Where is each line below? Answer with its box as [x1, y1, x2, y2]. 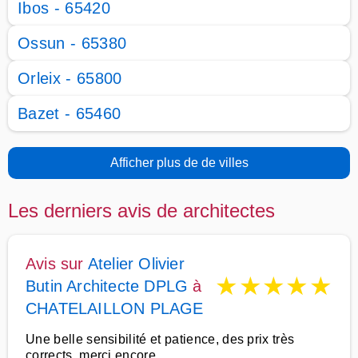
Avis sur [26, 255, 88, 272]
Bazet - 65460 [18, 105, 121, 122]
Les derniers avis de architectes [8, 200, 275, 221]
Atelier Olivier [87, 255, 185, 272]
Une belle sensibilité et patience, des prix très [26, 332, 295, 346]
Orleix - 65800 [18, 70, 122, 87]
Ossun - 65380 [18, 34, 127, 52]
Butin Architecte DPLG [26, 277, 189, 295]
